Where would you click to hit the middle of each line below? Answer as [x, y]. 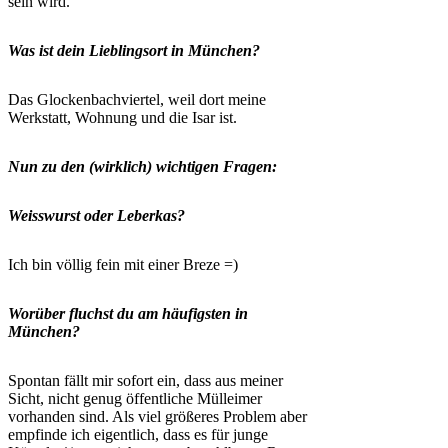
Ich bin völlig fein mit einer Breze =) [123, 264]
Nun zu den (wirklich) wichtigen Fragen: [142, 166]
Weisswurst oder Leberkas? [96, 215]
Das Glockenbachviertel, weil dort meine [137, 99]
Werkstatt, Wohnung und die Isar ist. [122, 117]
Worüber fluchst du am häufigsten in [128, 313]
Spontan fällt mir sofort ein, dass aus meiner [145, 380]
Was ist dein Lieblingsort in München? [134, 50]
